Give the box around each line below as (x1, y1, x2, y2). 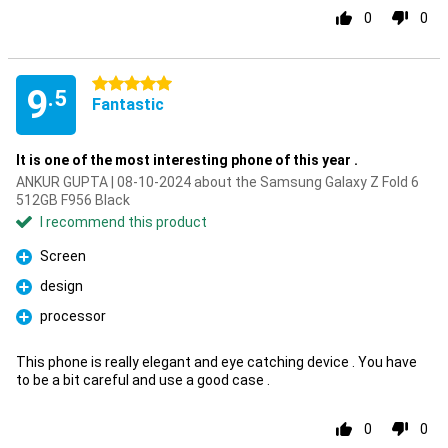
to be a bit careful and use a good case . (16, 372, 270, 388)
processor (40, 308, 106, 324)
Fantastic (92, 95, 164, 114)
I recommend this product (40, 214, 207, 230)
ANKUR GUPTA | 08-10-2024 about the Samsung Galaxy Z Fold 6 (16, 174, 419, 190)
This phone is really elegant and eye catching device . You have (16, 354, 417, 370)
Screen (40, 248, 86, 264)
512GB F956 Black (16, 192, 130, 208)
